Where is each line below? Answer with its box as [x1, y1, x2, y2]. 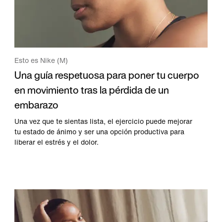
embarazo [14, 97, 59, 112]
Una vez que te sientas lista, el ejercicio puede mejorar [14, 117, 193, 125]
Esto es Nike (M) [14, 56, 68, 64]
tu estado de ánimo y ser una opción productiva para [14, 128, 185, 136]
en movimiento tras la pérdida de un [14, 82, 169, 97]
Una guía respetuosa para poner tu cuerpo [14, 67, 200, 82]
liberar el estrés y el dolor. [14, 138, 99, 146]
